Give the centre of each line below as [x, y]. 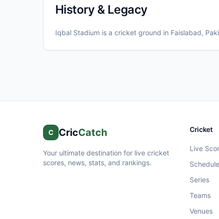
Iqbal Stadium [77, 33]
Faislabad [186, 33]
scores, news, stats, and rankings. [97, 163]
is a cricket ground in [135, 33]
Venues [201, 211]
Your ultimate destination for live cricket [106, 153]
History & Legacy [101, 10]
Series [199, 180]
